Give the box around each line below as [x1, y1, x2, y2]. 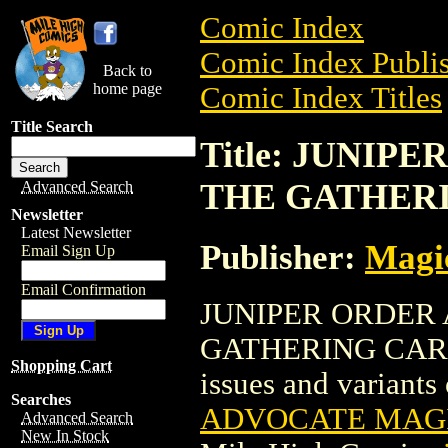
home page [93, 80, 162, 97]
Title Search [11, 118, 93, 135]
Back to [103, 62, 152, 79]
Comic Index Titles [200, 81, 442, 115]
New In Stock [21, 427, 109, 444]
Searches [11, 391, 71, 408]
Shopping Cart [11, 357, 112, 374]
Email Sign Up [21, 242, 115, 259]
